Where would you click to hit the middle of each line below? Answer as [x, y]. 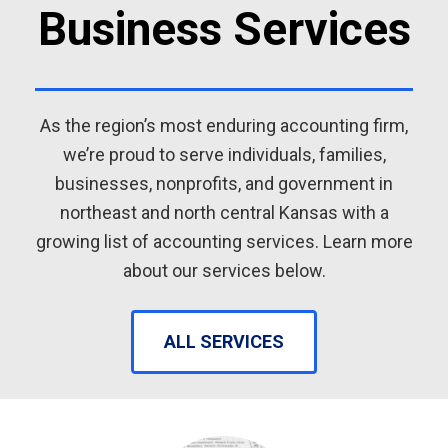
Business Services [224, 29]
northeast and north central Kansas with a [224, 212]
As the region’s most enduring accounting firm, [224, 125]
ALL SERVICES [224, 341]
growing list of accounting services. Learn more [224, 241]
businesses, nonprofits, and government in [224, 183]
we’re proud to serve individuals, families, [224, 154]
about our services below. [224, 270]
